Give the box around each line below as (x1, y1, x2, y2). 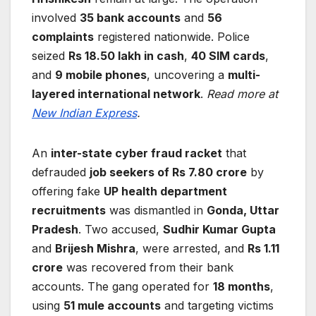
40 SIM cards (191, 49, 265, 63)
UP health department (104, 184, 227, 199)
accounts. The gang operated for (32, 279, 213, 294)
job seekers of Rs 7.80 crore (90, 165, 247, 180)
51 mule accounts (63, 298, 161, 313)
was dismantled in (106, 203, 207, 218)
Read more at (207, 87, 278, 102)
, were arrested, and (135, 241, 248, 256)
